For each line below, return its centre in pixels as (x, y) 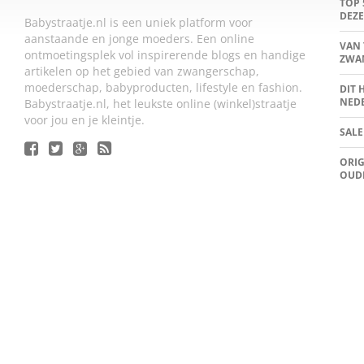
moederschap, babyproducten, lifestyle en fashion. (163, 88)
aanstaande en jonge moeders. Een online (139, 39)
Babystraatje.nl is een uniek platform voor (139, 23)
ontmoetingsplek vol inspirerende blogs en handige (165, 55)
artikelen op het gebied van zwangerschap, (142, 71)
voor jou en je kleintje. (84, 120)
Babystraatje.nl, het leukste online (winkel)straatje (160, 104)
